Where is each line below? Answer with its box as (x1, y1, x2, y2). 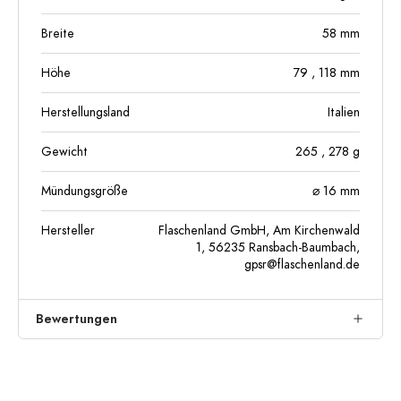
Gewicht (41, 142, 88, 160)
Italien (328, 103, 360, 121)
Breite (41, 24, 74, 42)
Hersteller (41, 221, 95, 239)
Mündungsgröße (41, 182, 128, 200)
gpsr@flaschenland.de (244, 255, 360, 273)
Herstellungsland (41, 103, 130, 121)
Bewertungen (36, 310, 117, 328)
